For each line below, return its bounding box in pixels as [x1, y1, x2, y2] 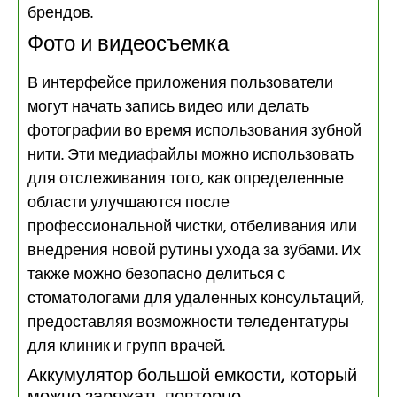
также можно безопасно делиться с [27, 261, 285, 288]
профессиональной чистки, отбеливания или [27, 214, 357, 240]
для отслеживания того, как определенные [27, 166, 344, 192]
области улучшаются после [27, 190, 230, 216]
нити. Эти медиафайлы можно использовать [27, 142, 354, 168]
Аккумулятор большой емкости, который [27, 362, 357, 391]
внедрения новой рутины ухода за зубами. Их [27, 237, 361, 264]
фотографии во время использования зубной [27, 118, 362, 144]
